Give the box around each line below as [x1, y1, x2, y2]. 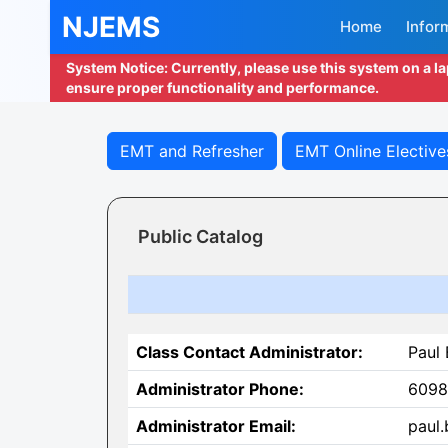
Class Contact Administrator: [136, 342, 363, 362]
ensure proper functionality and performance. [66, 79, 379, 96]
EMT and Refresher [120, 141, 264, 161]
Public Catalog [138, 226, 263, 247]
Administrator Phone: [136, 379, 304, 399]
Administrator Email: [136, 416, 296, 436]
